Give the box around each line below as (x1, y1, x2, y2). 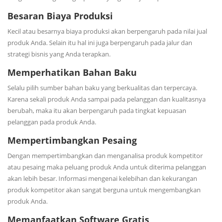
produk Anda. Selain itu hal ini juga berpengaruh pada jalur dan (7, 38, 192, 47)
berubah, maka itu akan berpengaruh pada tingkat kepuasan (7, 106, 186, 115)
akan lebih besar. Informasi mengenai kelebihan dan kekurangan (7, 173, 197, 183)
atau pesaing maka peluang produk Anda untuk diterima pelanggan (7, 162, 206, 171)
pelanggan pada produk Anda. (7, 117, 96, 126)
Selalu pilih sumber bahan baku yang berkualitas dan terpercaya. (7, 83, 197, 92)
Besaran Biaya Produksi (7, 9, 113, 22)
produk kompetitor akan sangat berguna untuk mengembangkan (7, 185, 201, 194)
